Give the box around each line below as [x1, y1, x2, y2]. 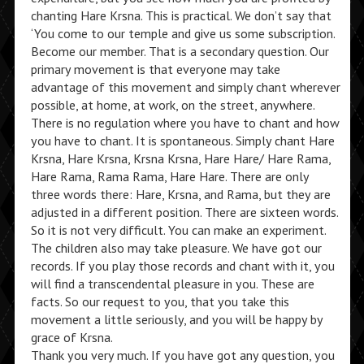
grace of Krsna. [30, 329, 113, 345]
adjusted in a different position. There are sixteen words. [30, 204, 338, 220]
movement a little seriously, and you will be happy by [30, 311, 323, 327]
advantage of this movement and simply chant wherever [30, 79, 340, 95]
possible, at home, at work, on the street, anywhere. [30, 97, 314, 113]
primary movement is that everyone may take [30, 61, 280, 77]
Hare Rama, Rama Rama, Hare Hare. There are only [30, 168, 309, 184]
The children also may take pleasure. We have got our [30, 240, 322, 256]
